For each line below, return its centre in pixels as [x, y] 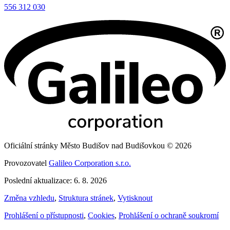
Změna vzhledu [29, 198]
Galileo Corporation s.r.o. [90, 163]
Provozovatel [26, 163]
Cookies [101, 216]
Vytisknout [135, 198]
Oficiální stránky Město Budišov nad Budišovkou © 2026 [98, 146]
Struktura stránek [86, 198]
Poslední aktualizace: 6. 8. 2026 [55, 181]
